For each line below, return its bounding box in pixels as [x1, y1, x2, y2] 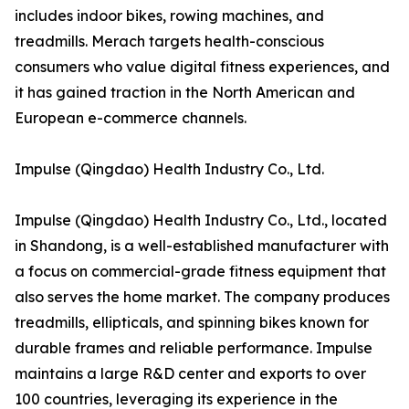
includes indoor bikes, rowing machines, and [15, 6, 324, 26]
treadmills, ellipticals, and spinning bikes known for [15, 313, 369, 332]
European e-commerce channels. [15, 109, 246, 128]
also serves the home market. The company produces [15, 288, 390, 307]
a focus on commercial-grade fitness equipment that [15, 262, 386, 281]
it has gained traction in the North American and [15, 83, 355, 102]
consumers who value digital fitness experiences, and [15, 58, 390, 77]
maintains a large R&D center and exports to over [15, 364, 366, 383]
